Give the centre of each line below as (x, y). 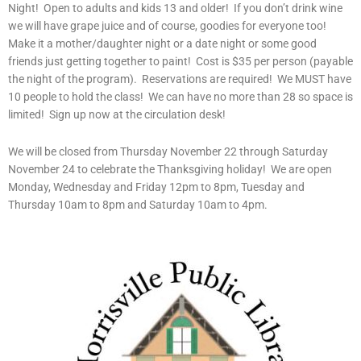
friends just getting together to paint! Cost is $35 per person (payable (180, 61)
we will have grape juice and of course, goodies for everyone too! (168, 25)
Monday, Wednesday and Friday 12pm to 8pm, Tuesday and (156, 187)
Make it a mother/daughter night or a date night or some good (162, 43)
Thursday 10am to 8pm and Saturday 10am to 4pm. (138, 204)
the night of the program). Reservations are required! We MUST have (180, 79)
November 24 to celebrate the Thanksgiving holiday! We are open (170, 169)
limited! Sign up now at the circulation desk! (117, 114)
